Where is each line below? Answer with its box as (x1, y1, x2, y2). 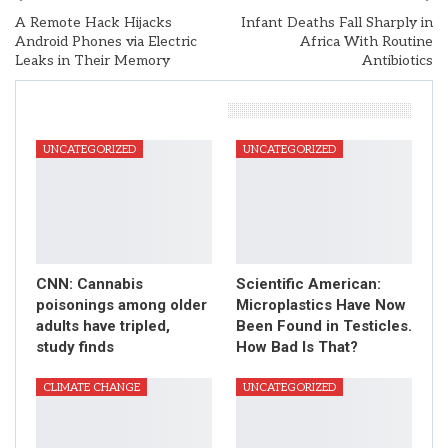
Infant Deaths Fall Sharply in (241, 14, 433, 32)
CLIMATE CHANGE (43, 380, 140, 394)
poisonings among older (36, 295, 207, 314)
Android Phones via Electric (15, 33, 197, 51)
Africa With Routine (300, 33, 433, 51)
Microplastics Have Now (236, 295, 406, 314)
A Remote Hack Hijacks (15, 14, 172, 32)
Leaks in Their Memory (15, 52, 170, 70)
